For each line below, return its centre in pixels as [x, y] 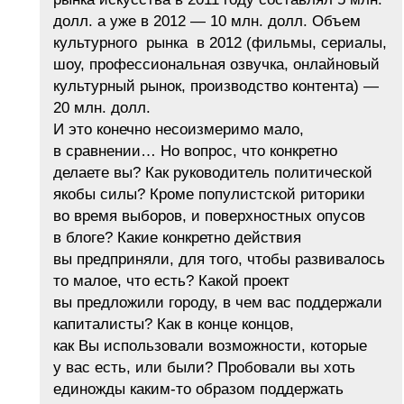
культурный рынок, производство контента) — [216, 86]
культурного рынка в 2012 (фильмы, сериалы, [220, 42]
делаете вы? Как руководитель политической [213, 172]
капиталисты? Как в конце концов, [174, 324]
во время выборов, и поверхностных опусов [209, 216]
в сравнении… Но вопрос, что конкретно [195, 151]
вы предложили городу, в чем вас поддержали [218, 302]
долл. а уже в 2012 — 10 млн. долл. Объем [207, 21]
